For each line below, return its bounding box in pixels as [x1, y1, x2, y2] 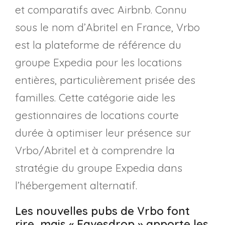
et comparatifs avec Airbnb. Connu [15, 3, 187, 16]
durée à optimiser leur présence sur [15, 126, 191, 139]
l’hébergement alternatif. [15, 178, 137, 192]
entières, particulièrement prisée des [15, 73, 195, 86]
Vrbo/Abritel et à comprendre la [15, 143, 175, 157]
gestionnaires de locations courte [15, 108, 179, 122]
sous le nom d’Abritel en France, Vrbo [15, 20, 200, 34]
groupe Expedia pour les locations [15, 55, 182, 69]
